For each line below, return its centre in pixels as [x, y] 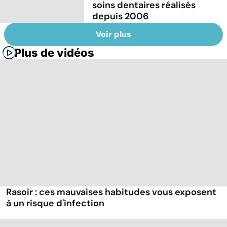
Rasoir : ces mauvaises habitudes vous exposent [111, 192]
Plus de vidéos [54, 53]
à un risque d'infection [55, 203]
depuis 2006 [121, 16]
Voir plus [113, 34]
